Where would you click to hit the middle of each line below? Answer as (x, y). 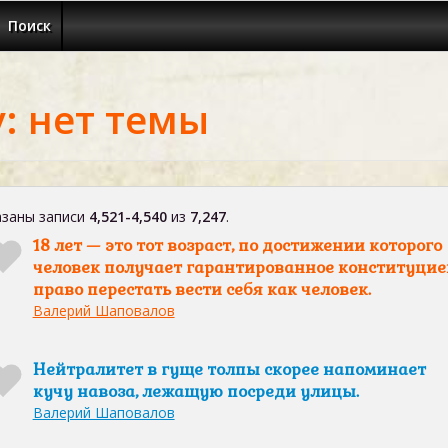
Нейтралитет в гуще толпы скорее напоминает (229, 369)
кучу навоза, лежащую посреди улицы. (195, 391)
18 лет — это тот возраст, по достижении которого (237, 245)
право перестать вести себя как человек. (201, 289)
